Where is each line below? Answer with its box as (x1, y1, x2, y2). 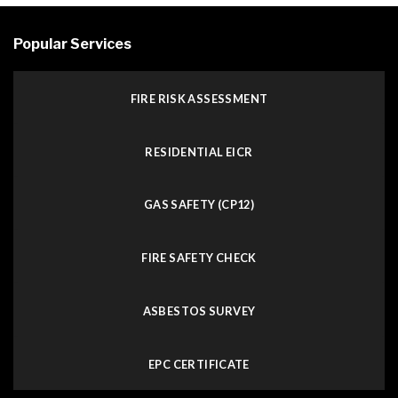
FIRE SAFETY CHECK (141, 251, 257, 266)
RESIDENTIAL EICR (145, 144, 253, 159)
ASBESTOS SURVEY (142, 304, 256, 319)
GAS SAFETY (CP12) (143, 197, 255, 212)
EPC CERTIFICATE (148, 356, 250, 371)
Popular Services (13, 35, 131, 52)
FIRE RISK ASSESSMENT (130, 91, 268, 106)
